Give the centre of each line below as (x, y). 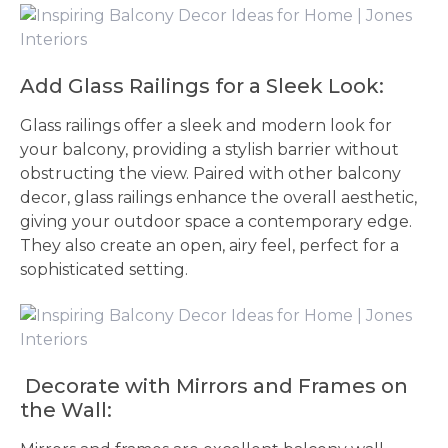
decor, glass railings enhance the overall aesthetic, (218, 197)
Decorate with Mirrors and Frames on (214, 386)
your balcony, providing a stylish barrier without (209, 149)
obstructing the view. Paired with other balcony (210, 173)
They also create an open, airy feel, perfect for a (209, 245)
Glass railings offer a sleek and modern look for (206, 125)
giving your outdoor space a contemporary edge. (216, 221)
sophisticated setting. (104, 269)
